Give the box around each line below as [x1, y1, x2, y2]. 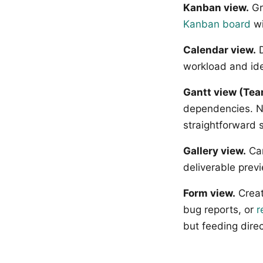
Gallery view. [183, 144, 246, 157]
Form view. [183, 187, 235, 199]
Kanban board [183, 18, 251, 30]
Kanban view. [183, 1, 249, 14]
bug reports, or [183, 203, 257, 215]
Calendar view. [183, 43, 256, 56]
